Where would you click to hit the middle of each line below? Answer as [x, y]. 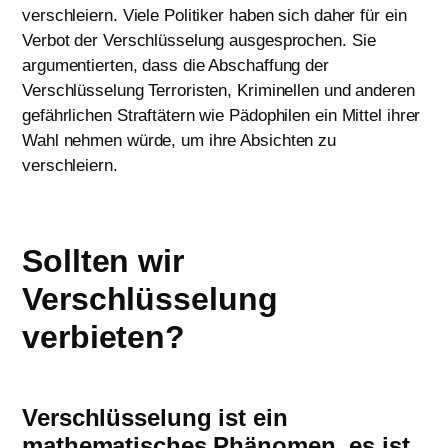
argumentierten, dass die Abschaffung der [175, 65]
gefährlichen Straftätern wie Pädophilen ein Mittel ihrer [221, 115]
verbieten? [103, 336]
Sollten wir [103, 260]
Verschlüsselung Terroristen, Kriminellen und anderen [218, 90]
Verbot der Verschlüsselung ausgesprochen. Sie [199, 40]
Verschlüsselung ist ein [155, 417]
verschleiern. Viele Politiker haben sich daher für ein [214, 15]
